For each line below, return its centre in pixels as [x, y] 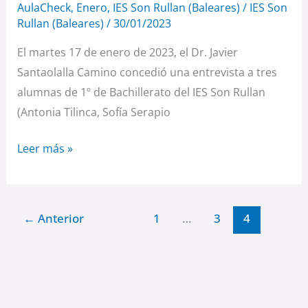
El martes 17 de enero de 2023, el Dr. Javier [129, 53]
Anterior [60, 218]
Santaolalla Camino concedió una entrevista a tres [147, 73]
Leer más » [45, 149]
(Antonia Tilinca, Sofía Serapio [93, 112]
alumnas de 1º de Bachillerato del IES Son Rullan [141, 92]
